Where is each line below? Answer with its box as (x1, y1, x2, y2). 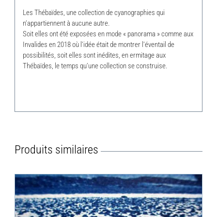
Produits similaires (15, 142, 98, 156)
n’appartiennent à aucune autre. (22, 19, 110, 28)
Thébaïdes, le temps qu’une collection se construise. (22, 62, 168, 71)
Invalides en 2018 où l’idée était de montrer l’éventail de (22, 40, 174, 49)
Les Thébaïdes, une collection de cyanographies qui (22, 8, 165, 17)
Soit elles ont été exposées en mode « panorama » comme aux (22, 30, 193, 39)
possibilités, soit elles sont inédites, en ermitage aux (22, 51, 166, 60)
